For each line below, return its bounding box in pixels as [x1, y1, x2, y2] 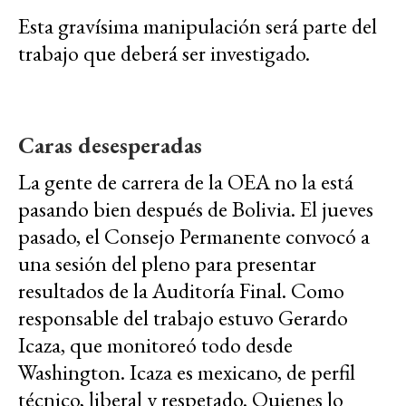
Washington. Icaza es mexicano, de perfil [18, 357, 355, 386]
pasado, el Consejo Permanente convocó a [18, 221, 370, 250]
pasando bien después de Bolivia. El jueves [18, 194, 373, 223]
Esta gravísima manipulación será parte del [18, 11, 377, 40]
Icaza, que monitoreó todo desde [18, 330, 293, 359]
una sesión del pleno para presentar [18, 248, 316, 277]
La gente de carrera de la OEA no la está [18, 167, 353, 196]
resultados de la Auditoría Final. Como [18, 275, 344, 304]
